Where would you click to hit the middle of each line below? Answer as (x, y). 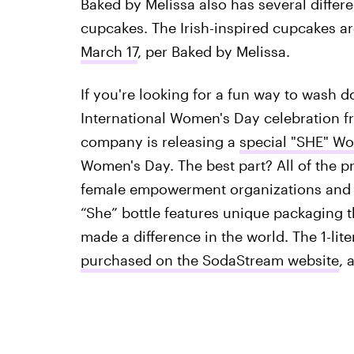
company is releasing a (160, 142)
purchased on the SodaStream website (209, 260)
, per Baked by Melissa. (213, 52)
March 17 (109, 52)
